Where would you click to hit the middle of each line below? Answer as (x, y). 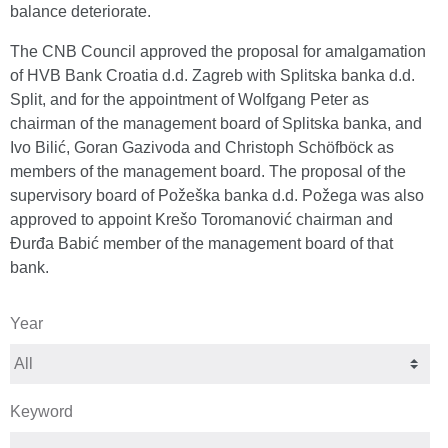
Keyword (41, 411)
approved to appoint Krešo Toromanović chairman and (201, 219)
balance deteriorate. (80, 11)
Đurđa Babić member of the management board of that (201, 243)
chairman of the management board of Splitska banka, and (216, 123)
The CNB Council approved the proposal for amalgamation (218, 51)
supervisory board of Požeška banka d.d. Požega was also (217, 195)
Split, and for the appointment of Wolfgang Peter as (189, 99)
